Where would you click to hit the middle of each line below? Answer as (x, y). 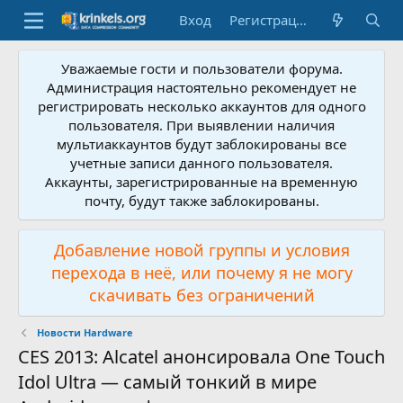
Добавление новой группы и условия (201, 250)
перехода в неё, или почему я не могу (201, 273)
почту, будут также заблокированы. (201, 201)
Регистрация (302, 20)
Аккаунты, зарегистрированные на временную (201, 182)
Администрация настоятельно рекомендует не (201, 87)
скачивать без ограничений (201, 295)
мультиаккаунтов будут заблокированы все (201, 144)
